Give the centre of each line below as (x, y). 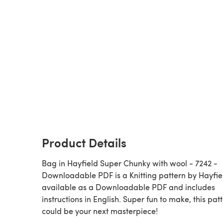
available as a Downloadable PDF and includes (128, 187)
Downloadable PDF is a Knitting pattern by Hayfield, (86, 175)
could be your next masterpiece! (100, 211)
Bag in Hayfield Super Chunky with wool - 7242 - (130, 163)
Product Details (84, 142)
